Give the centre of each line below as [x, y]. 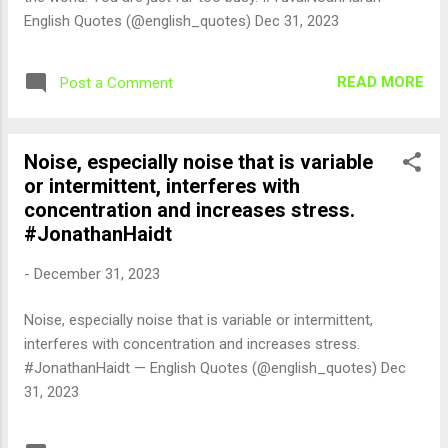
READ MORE [380, 82]
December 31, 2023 [97, 273]
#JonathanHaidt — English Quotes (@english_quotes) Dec [215, 368]
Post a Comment [116, 82]
